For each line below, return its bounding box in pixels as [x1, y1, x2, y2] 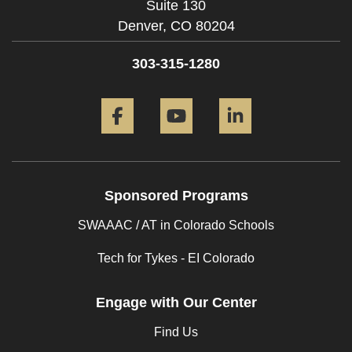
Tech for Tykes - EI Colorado [97, 251, 255, 265]
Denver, [117, 18, 167, 35]
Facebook [144, 88, 200, 102]
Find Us [154, 324, 198, 339]
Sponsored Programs [104, 187, 248, 203]
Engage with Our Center [95, 294, 257, 310]
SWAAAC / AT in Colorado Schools [78, 218, 274, 232]
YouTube [203, 88, 254, 102]
